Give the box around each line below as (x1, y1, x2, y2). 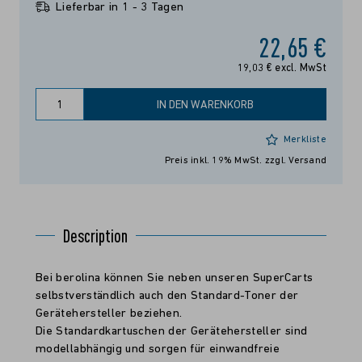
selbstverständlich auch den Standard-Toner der (36, 290, 299, 302)
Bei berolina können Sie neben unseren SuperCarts (36, 272, 314, 284)
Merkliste (283, 135, 326, 145)
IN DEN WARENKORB (157, 99, 254, 112)
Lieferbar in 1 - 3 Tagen (56, 2, 184, 14)
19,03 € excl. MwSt (237, 63, 326, 74)
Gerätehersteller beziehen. (36, 308, 183, 320)
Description (63, 224, 128, 246)
